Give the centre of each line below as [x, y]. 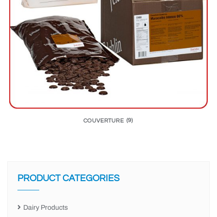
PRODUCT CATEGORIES [69, 178]
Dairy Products [46, 208]
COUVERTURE [104, 121]
